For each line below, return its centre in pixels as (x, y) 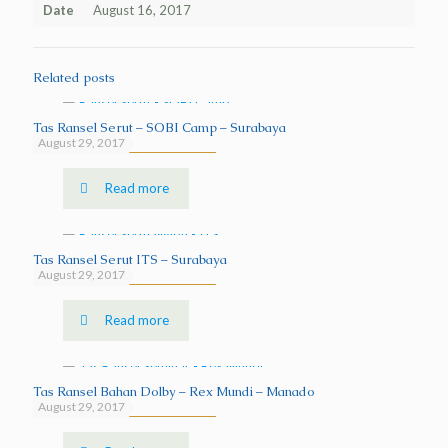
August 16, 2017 (142, 10)
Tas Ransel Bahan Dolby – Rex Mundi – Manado (174, 392)
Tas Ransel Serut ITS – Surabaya (130, 260)
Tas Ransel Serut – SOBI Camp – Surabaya (159, 128)
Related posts (74, 78)
